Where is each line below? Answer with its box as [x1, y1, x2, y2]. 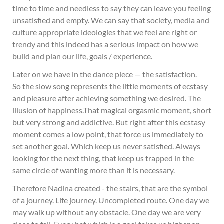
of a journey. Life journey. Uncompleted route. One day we [12, 195, 209, 205]
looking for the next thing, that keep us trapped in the [12, 153, 194, 163]
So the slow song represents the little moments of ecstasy [12, 81, 208, 91]
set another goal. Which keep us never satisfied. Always [12, 141, 200, 151]
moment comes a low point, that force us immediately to [12, 129, 203, 139]
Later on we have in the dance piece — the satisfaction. [12, 69, 197, 79]
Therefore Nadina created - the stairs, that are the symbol [12, 183, 208, 193]
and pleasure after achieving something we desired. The [12, 93, 201, 103]
